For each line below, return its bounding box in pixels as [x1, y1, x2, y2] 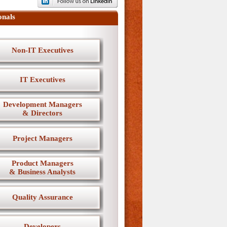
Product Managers [11, 159, 73, 167]
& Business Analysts [9, 168, 75, 176]
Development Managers [3, 100, 82, 108]
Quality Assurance [12, 193, 73, 201]
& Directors [22, 109, 62, 117]
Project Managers [12, 134, 72, 142]
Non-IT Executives [11, 46, 73, 54]
